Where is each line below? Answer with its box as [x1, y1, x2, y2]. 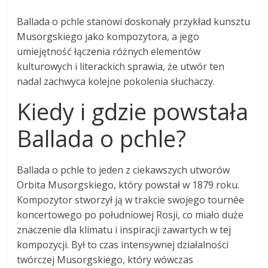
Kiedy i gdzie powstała [17, 95, 249, 127]
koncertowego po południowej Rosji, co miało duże [17, 208, 244, 221]
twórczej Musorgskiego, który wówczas [17, 252, 194, 266]
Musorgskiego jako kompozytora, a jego [17, 29, 200, 43]
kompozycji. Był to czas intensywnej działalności [17, 237, 229, 251]
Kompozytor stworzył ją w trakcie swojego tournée [17, 193, 245, 206]
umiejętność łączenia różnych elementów [17, 44, 201, 58]
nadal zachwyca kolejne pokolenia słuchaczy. [17, 74, 215, 88]
